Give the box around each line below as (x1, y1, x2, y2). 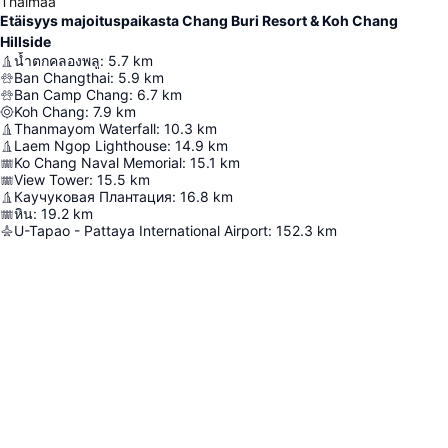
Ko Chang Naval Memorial (14, 154, 182, 172)
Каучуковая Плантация (14, 188, 172, 206)
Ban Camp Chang (14, 86, 129, 104)
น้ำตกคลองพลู (14, 52, 100, 70)
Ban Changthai (14, 69, 110, 87)
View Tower (14, 171, 89, 189)
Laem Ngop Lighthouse (14, 137, 167, 155)
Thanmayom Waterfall (14, 120, 156, 138)
